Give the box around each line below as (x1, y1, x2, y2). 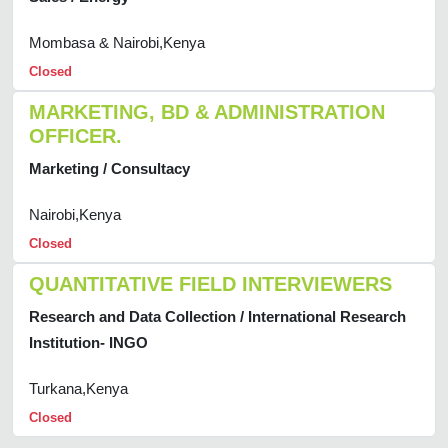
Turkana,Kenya (29, 379, 128, 397)
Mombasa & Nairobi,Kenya (29, 33, 205, 51)
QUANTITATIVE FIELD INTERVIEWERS (29, 272, 392, 295)
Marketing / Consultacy (29, 159, 190, 177)
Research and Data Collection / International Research (29, 307, 406, 325)
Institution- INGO (29, 333, 148, 351)
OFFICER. (29, 124, 122, 147)
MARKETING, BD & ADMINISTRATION (29, 100, 385, 123)
